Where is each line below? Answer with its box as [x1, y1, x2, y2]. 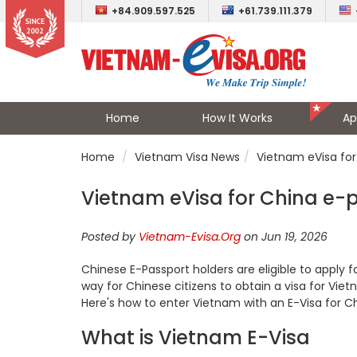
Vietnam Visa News [135, 149, 240, 165]
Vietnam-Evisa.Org [139, 229, 241, 245]
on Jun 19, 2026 [241, 229, 328, 245]
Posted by [81, 229, 139, 245]
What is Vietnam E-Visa [81, 324, 310, 351]
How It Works [202, 110, 273, 126]
